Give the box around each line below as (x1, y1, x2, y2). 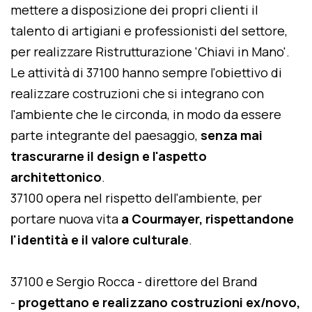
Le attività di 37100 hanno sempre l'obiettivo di (10, 64, 282, 81)
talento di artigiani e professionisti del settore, (10, 22, 288, 39)
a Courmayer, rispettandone (121, 210, 294, 227)
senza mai (201, 127, 263, 143)
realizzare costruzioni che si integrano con (10, 85, 264, 102)
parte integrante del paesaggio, (10, 127, 201, 143)
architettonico (10, 169, 102, 185)
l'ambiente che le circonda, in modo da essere (10, 106, 281, 123)
